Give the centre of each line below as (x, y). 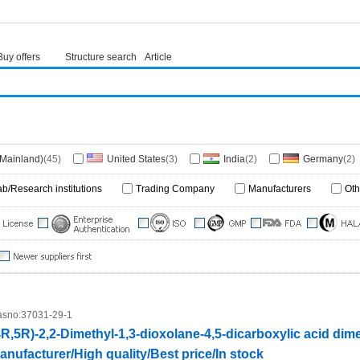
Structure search (100, 57)
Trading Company (175, 189)
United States (136, 159)
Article (158, 57)
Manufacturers (280, 189)
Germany (323, 159)
